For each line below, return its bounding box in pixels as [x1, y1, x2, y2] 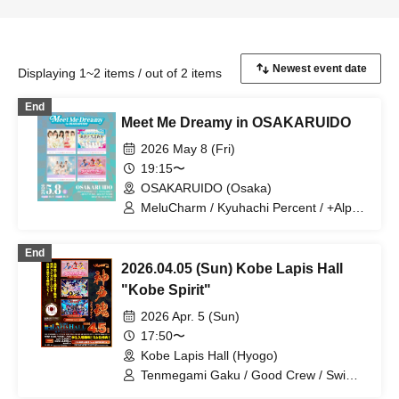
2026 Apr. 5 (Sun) [141, 309, 240, 323]
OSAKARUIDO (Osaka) [141, 181, 272, 195]
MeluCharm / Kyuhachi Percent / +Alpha [141, 200, 366, 215]
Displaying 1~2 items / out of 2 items [18, 66, 222, 80]
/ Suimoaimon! [141, 216, 222, 231]
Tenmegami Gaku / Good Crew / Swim [141, 368, 356, 382]
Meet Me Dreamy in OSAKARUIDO [252, 115, 351, 130]
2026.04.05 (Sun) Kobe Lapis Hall [121, 261, 343, 276]
